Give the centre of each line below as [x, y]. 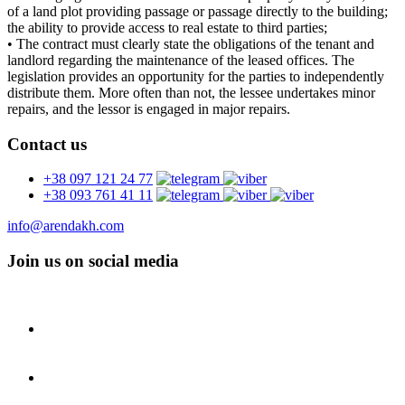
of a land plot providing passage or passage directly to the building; [198, 11]
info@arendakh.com [66, 226]
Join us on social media [93, 261]
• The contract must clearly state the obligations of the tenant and [191, 43]
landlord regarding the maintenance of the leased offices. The [181, 60]
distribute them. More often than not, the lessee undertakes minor [191, 92]
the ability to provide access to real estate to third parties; [167, 27]
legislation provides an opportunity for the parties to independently [196, 76]
